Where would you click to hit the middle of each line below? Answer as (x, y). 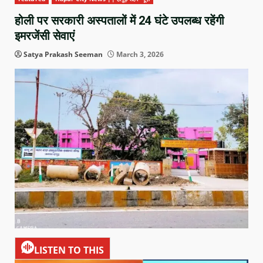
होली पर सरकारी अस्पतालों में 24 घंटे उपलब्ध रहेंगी (119, 21)
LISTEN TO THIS (69, 250)
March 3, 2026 (139, 55)
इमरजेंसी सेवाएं (45, 36)
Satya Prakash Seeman (63, 55)
